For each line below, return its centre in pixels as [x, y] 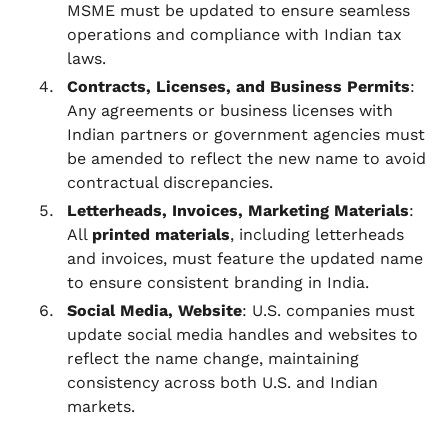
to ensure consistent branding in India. [218, 282]
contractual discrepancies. [170, 182]
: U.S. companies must [328, 310]
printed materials [161, 234]
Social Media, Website [154, 310]
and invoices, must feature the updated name [245, 258]
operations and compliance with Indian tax [234, 34]
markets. [101, 406]
